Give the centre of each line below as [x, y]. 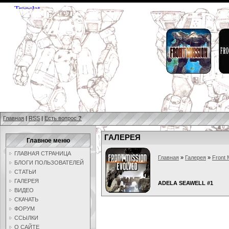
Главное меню [48, 141]
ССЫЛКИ [26, 218]
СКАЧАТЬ [26, 199]
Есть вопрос [61, 118]
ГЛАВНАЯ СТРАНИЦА [43, 153]
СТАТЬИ [25, 172]
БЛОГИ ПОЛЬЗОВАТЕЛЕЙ [49, 163]
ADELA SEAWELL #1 [186, 183]
